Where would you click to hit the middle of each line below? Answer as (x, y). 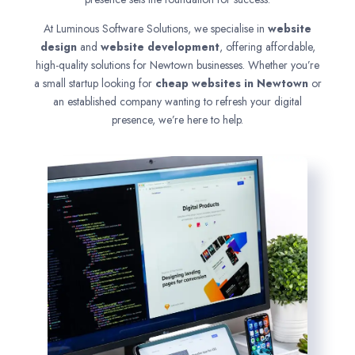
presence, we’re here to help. (177, 120)
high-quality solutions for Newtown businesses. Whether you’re (177, 65)
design (58, 47)
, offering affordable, (267, 47)
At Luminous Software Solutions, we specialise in (156, 29)
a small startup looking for (94, 83)
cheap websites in (206, 83)
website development (160, 47)
